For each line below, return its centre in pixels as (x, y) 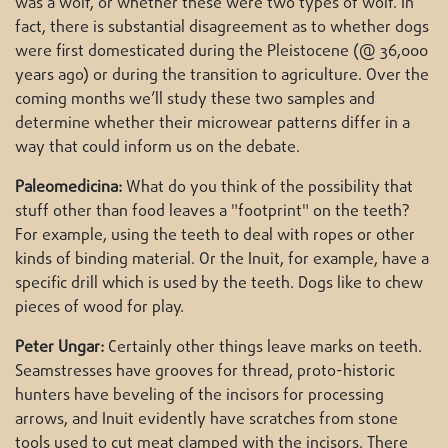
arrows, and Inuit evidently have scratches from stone (206, 419)
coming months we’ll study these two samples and (195, 99)
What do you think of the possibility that (267, 187)
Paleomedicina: (68, 187)
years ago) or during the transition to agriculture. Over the (222, 75)
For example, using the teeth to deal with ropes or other (215, 235)
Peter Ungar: (59, 347)
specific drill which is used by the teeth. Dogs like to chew (219, 283)
